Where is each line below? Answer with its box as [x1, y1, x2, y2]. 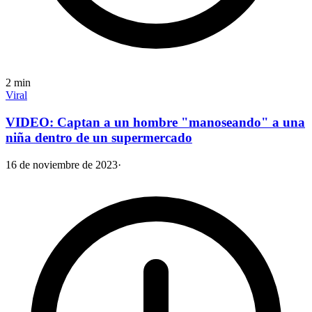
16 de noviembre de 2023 [6, 158, 118, 171]
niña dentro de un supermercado [6, 130, 192, 145]
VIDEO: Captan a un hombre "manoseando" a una [6, 114, 305, 130]
